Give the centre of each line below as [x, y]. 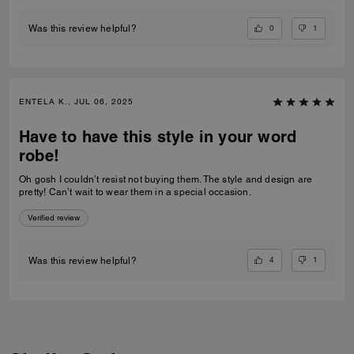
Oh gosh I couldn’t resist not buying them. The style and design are [166, 180]
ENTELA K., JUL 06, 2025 [76, 102]
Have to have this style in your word [158, 137]
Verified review [54, 218]
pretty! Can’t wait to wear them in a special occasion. [135, 192]
